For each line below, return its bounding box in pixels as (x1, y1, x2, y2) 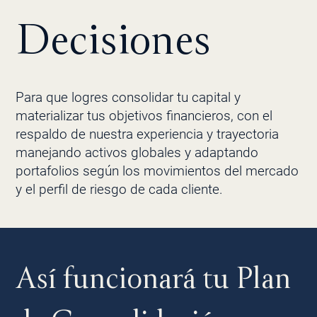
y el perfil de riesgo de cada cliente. (15, 180, 223, 197)
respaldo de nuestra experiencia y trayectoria (15, 125, 279, 142)
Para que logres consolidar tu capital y (15, 88, 241, 105)
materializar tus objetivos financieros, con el (15, 107, 272, 124)
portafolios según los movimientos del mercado (15, 162, 299, 179)
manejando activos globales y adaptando (15, 144, 258, 161)
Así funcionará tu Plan (15, 260, 291, 296)
